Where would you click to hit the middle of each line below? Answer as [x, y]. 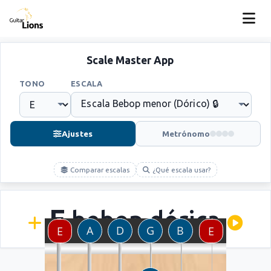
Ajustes [77, 134]
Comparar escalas [99, 170]
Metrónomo [186, 134]
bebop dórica [143, 220]
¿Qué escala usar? [181, 170]
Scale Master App [130, 60]
